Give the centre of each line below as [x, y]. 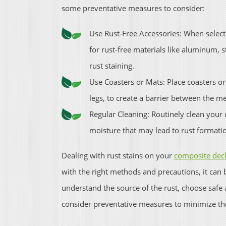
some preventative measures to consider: [133, 8]
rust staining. [112, 66]
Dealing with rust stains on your [118, 156]
